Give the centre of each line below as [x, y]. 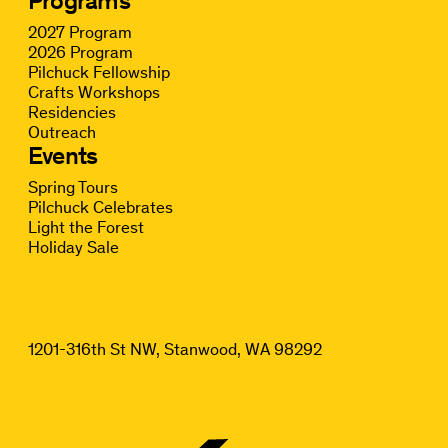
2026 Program [80, 52]
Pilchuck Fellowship [98, 72]
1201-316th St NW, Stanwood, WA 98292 [174, 349]
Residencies [71, 112]
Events [62, 156]
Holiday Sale [73, 247]
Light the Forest [85, 227]
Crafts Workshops [93, 92]
